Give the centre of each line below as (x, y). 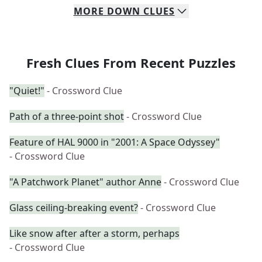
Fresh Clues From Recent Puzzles (131, 63)
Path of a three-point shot (67, 116)
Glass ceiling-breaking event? (74, 208)
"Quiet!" (27, 91)
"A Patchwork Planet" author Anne (85, 182)
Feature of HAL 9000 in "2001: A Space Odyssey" (115, 142)
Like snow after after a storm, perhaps (94, 233)
